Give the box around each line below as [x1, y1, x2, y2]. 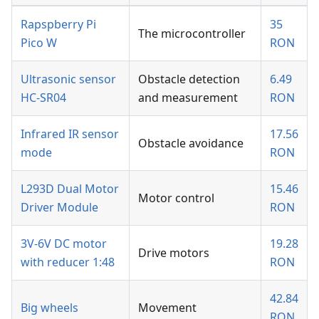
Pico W [21, 34, 57, 51]
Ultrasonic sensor [21, 70, 116, 87]
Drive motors [138, 244, 209, 261]
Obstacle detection [138, 70, 240, 87]
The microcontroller [138, 25, 246, 41]
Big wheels [21, 299, 78, 315]
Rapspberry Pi [21, 16, 96, 32]
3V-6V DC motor [21, 235, 107, 251]
